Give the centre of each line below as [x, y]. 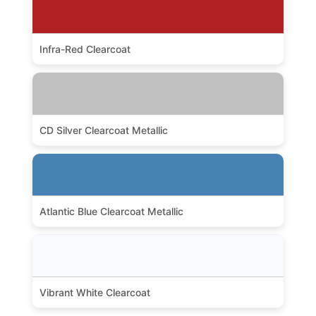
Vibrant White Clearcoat [95, 292]
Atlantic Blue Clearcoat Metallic [111, 211]
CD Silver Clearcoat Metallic [103, 130]
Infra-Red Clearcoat [85, 49]
